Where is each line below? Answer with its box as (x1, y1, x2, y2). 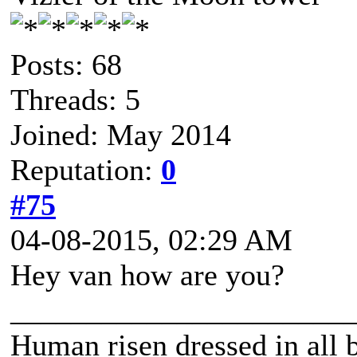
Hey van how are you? (10, 258, 284, 292)
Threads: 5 (10, 83, 140, 116)
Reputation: (10, 153, 161, 186)
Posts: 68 (10, 48, 122, 81)
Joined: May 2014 (10, 118, 231, 151)
